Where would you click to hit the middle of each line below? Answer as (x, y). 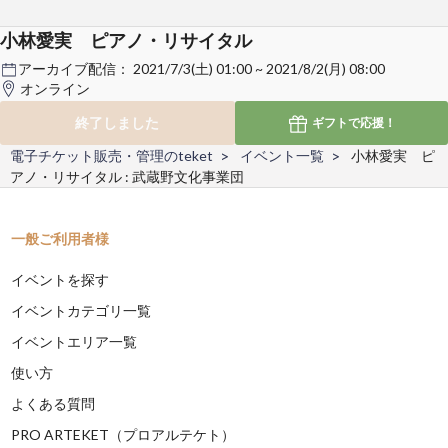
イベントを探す (60, 280)
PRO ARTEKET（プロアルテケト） (123, 435)
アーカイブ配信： (75, 68)
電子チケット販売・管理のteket (111, 156)
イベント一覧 (282, 156)
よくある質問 (53, 404)
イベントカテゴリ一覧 (81, 311)
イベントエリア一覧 (74, 342)
